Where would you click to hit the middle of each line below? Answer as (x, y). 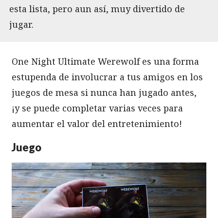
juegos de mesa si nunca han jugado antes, (104, 92)
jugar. (21, 24)
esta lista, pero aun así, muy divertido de (97, 9)
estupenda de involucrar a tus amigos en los (107, 77)
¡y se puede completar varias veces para (97, 108)
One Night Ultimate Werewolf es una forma (105, 61)
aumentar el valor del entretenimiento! (97, 123)
